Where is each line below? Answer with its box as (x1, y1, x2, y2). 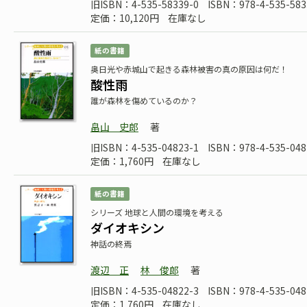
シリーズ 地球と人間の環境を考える (90, 206, 223, 218)
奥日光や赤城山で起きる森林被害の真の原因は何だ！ (90, 63, 288, 75)
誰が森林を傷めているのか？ (90, 95, 197, 106)
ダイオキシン (90, 219, 164, 236)
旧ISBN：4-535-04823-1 (90, 140, 199, 154)
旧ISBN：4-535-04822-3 (90, 284, 199, 297)
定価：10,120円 (90, 11, 159, 25)
